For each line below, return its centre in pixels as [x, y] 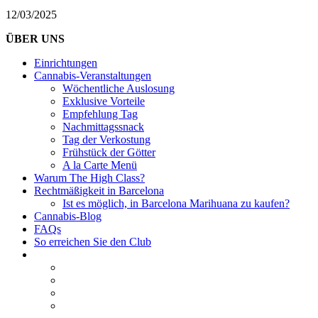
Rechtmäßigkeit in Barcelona [99, 190]
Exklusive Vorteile [104, 101]
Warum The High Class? [89, 177]
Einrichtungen [66, 62]
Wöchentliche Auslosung [119, 88]
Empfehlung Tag [100, 114]
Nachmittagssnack [103, 126]
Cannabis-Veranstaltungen [93, 75]
